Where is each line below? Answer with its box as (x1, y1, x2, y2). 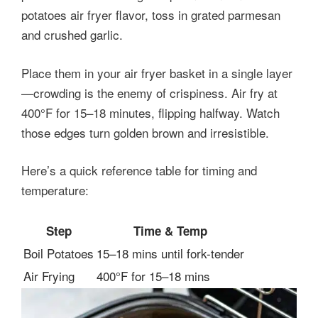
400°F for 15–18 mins (97, 266, 210, 285)
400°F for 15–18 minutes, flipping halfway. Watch (21, 103, 280, 121)
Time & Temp (133, 221, 207, 239)
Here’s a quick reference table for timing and (21, 161, 257, 180)
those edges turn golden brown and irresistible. (21, 123, 269, 141)
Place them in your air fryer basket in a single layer (21, 63, 292, 82)
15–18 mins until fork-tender (97, 243, 244, 262)
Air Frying (23, 266, 75, 285)
